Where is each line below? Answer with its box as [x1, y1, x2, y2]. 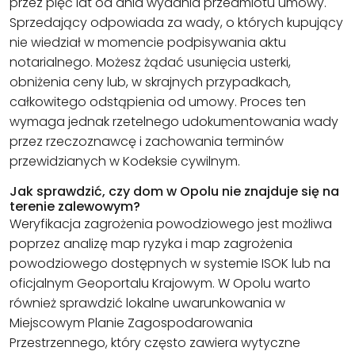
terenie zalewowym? [10, 197, 140, 216]
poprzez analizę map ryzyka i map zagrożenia [10, 235, 292, 254]
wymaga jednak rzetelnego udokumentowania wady [10, 113, 338, 132]
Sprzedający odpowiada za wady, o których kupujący [10, 13, 343, 32]
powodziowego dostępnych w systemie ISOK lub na [10, 254, 330, 273]
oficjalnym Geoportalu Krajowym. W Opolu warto [10, 274, 311, 293]
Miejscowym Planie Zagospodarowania [10, 314, 253, 333]
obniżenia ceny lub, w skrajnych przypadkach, [10, 73, 291, 92]
